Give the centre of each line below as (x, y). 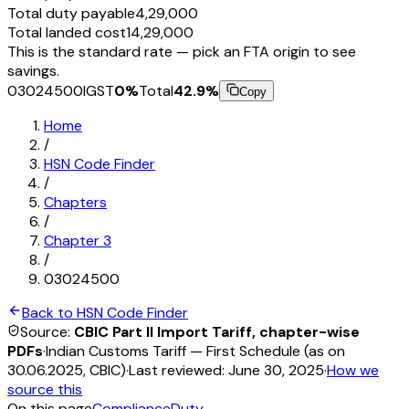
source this (45, 389)
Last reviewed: (177, 370)
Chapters (75, 202)
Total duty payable (71, 13)
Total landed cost (67, 32)
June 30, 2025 (276, 370)
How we (353, 370)
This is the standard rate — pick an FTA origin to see (182, 51)
